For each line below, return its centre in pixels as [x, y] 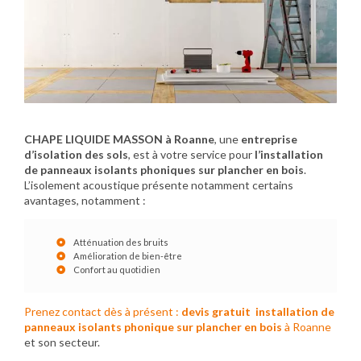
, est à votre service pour [191, 155]
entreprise [269, 139]
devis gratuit [217, 312]
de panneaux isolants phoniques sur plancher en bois [164, 170]
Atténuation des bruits [121, 243]
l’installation [289, 155]
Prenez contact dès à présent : [103, 312]
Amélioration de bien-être [128, 256]
